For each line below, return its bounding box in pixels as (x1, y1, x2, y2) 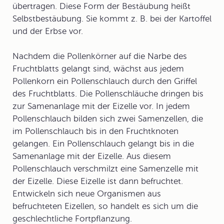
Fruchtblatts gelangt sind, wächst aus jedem (12, 64, 184, 73)
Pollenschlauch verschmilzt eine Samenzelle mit (12, 164, 198, 173)
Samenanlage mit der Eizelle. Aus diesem (12, 151, 171, 161)
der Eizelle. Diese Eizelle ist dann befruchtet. (12, 176, 183, 186)
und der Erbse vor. (12, 26, 83, 36)
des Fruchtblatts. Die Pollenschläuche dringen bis (12, 89, 203, 98)
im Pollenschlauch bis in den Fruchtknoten (12, 126, 178, 136)
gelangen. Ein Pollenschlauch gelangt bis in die (12, 139, 194, 148)
